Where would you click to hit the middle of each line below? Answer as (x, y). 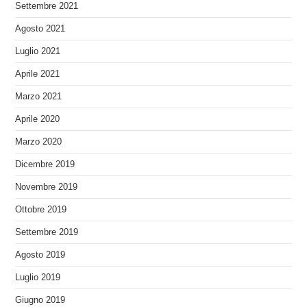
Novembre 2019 (47, 187)
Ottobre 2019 (41, 209)
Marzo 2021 (39, 96)
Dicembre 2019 (45, 164)
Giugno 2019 (40, 300)
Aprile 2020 (38, 119)
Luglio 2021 (38, 51)
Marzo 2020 (39, 142)
